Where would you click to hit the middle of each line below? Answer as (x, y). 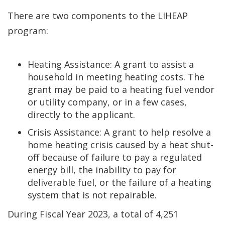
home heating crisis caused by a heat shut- (121, 145)
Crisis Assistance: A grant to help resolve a (119, 132)
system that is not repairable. (92, 195)
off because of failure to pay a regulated (115, 157)
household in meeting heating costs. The (116, 77)
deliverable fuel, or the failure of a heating (120, 182)
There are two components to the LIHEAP (98, 16)
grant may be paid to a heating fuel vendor (121, 89)
